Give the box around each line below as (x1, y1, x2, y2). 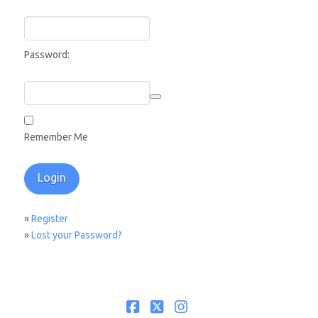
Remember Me (23, 131, 88, 143)
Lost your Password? (31, 229, 122, 241)
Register (31, 213, 68, 225)
